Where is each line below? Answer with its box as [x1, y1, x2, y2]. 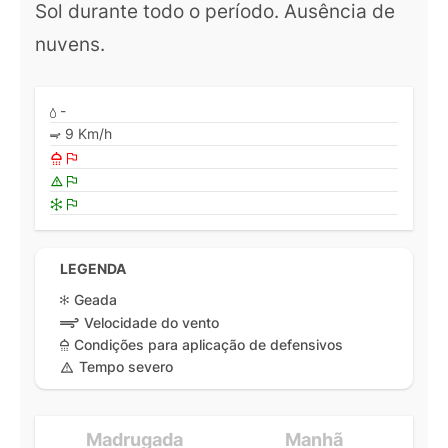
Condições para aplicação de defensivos [74, 335, 343, 353]
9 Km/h [61, 125, 112, 143]
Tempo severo [79, 358, 173, 376]
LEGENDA [60, 260, 126, 277]
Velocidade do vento [84, 313, 219, 331]
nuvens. [35, 31, 105, 56]
